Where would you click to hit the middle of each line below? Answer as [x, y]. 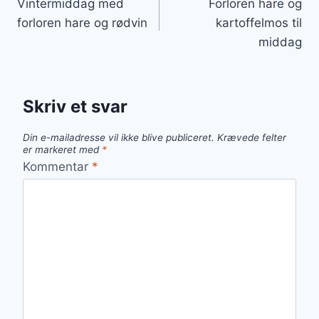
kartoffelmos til [259, 22]
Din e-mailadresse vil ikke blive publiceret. [119, 138]
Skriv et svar [75, 107]
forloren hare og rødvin [82, 22]
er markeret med [62, 150]
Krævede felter [252, 138]
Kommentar [57, 166]
